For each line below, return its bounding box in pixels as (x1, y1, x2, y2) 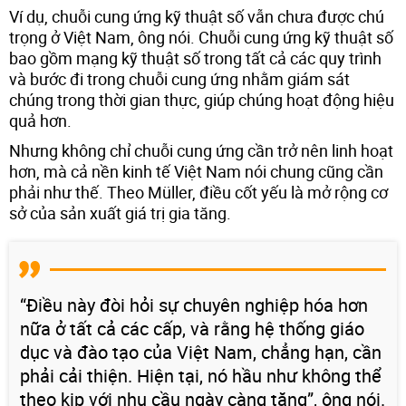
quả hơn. (9, 109, 72, 131)
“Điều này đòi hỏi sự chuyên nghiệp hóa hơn (20, 292, 368, 317)
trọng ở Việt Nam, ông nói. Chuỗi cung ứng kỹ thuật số (9, 25, 393, 48)
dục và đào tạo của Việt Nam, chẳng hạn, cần (20, 339, 382, 364)
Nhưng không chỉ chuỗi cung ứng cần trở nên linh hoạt (9, 139, 393, 161)
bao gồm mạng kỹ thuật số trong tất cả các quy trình (9, 46, 382, 69)
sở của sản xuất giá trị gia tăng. (9, 201, 231, 224)
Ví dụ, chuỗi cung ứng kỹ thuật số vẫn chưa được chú (9, 5, 384, 27)
